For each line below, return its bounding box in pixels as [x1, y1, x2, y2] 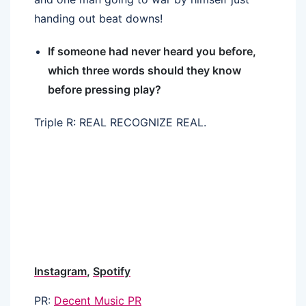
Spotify [93, 264, 130, 278]
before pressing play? [48, 82, 161, 96]
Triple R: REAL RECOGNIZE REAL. [34, 115, 206, 129]
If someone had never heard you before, [48, 44, 256, 58]
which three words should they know [48, 63, 241, 77]
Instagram [34, 264, 87, 278]
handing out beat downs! [34, 11, 163, 25]
